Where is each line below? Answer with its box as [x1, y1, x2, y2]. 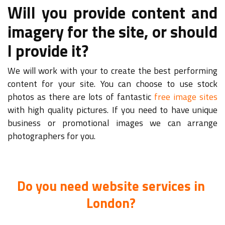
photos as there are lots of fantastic [8, 90, 154, 103]
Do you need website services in [17, 175, 205, 196]
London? [86, 192, 136, 213]
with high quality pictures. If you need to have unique [8, 103, 217, 117]
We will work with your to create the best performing [8, 64, 217, 77]
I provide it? [8, 39, 88, 63]
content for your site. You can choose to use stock [8, 77, 217, 90]
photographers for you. [8, 129, 95, 143]
